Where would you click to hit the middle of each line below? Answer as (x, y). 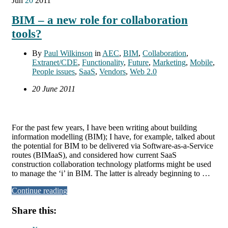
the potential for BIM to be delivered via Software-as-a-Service (112, 146)
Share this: (34, 210)
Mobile (201, 62)
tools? (27, 33)
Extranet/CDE (55, 62)
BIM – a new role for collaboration (100, 20)
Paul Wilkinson (68, 53)
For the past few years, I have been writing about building (104, 127)
